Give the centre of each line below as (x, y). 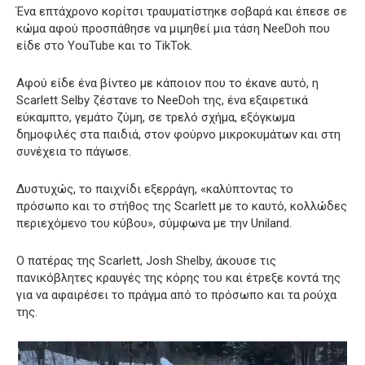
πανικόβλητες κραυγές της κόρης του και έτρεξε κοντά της (178, 278)
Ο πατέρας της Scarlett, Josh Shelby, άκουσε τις (146, 261)
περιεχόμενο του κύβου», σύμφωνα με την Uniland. (154, 224)
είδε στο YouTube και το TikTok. (104, 46)
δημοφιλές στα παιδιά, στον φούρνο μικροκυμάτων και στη (178, 135)
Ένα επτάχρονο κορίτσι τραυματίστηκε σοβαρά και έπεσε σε (182, 12)
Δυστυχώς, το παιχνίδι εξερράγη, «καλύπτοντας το (155, 189)
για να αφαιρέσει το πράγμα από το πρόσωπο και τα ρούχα (176, 295)
